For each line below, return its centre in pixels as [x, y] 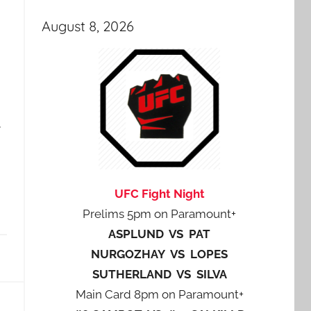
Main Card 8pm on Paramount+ [159, 294]
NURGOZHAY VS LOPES [160, 254]
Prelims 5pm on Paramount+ [160, 214]
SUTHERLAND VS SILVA [159, 274]
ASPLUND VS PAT [160, 234]
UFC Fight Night [159, 194]
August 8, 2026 [87, 26]
